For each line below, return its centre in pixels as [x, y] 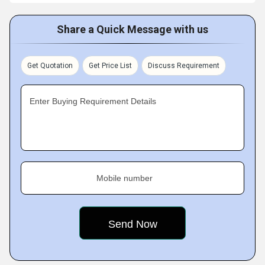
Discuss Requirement [184, 66]
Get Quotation [50, 66]
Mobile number [125, 178]
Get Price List [110, 66]
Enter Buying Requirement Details [93, 101]
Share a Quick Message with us [132, 29]
